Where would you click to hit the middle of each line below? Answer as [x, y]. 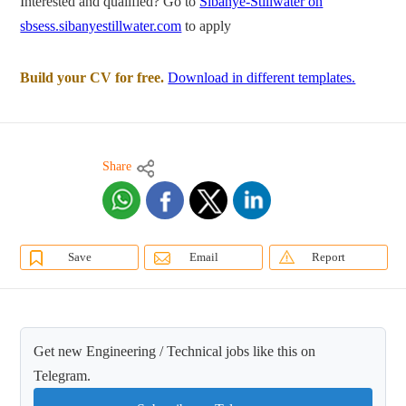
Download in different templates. [262, 78]
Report [328, 257]
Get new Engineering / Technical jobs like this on [175, 352]
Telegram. [63, 376]
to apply [207, 26]
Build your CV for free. [92, 78]
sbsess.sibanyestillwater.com [101, 26]
